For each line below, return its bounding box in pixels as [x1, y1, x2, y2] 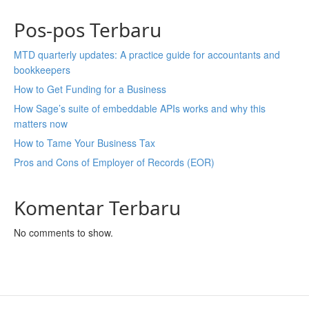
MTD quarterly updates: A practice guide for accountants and [14, 48, 280, 61]
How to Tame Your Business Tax [14, 136, 155, 150]
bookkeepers [14, 63, 70, 77]
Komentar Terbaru [14, 195, 181, 221]
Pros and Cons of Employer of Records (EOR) [14, 155, 215, 169]
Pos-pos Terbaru [14, 17, 161, 43]
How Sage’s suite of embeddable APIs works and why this [14, 101, 266, 115]
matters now [14, 117, 68, 130]
